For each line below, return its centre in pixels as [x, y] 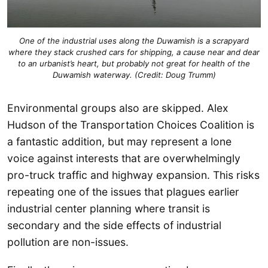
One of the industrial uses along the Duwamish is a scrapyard [134, 41]
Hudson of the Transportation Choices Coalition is [131, 124]
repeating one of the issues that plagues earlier [123, 191]
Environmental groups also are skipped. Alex [118, 108]
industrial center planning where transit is [109, 208]
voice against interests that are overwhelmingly [124, 158]
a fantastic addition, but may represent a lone [119, 141]
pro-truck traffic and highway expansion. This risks [133, 175]
